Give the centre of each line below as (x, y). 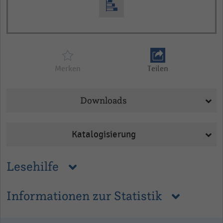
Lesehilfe (33, 166)
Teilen (158, 69)
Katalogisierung (104, 134)
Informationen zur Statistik (84, 195)
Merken (68, 69)
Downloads (104, 100)
